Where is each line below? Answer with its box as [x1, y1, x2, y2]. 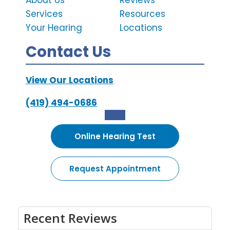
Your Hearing [26, 22, 82, 34]
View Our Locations [26, 74, 113, 87]
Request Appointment [69, 163, 161, 175]
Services [26, 8, 63, 21]
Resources [119, 8, 165, 21]
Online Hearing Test [74, 131, 156, 142]
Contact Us [26, 42, 111, 63]
